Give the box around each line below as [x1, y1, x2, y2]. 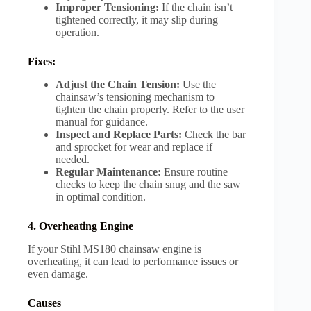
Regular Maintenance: [56, 166, 161, 178]
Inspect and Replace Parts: [56, 128, 182, 140]
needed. [56, 153, 92, 165]
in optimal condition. [56, 191, 149, 203]
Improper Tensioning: [56, 1, 159, 14]
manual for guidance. [56, 116, 151, 128]
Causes [28, 296, 61, 309]
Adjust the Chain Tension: [56, 78, 180, 90]
